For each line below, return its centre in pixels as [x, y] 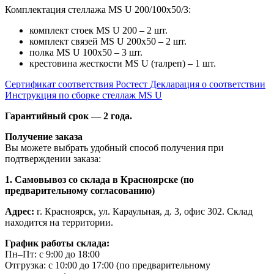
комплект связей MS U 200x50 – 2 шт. [108, 41]
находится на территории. [59, 222]
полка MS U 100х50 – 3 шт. [86, 52]
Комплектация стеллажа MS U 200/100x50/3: [98, 9]
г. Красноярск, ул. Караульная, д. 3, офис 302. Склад [143, 211]
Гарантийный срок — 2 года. [68, 116]
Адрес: [20, 211]
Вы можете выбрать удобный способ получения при [114, 147]
